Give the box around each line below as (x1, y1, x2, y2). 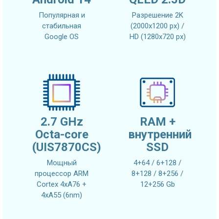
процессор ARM (35, 169, 88, 178)
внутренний (128, 128, 192, 142)
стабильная (42, 21, 81, 30)
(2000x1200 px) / (131, 21, 184, 30)
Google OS (44, 32, 79, 41)
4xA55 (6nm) (41, 191, 82, 200)
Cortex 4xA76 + (37, 180, 87, 189)
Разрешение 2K (131, 10, 183, 20)
